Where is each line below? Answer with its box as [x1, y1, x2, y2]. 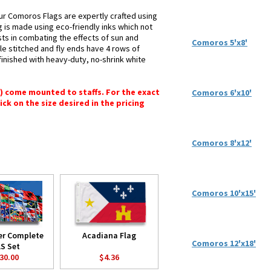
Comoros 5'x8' [192, 37, 247, 48]
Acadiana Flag [82, 230, 136, 241]
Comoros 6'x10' [192, 87, 252, 98]
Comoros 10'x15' [192, 188, 256, 198]
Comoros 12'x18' [192, 238, 256, 249]
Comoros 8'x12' [192, 137, 252, 148]
